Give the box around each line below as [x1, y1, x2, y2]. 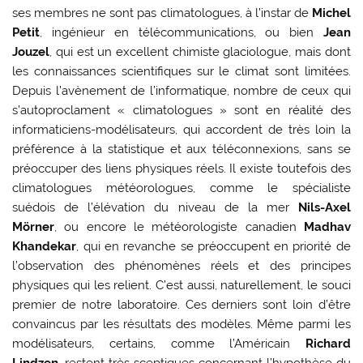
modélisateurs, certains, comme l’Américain [12, 335, 305, 351]
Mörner [12, 219, 55, 234]
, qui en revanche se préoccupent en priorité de [76, 238, 351, 254]
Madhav [303, 219, 351, 234]
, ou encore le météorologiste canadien [54, 219, 304, 234]
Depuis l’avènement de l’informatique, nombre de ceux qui [12, 83, 351, 98]
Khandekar [12, 238, 77, 254]
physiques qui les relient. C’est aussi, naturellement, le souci [12, 277, 351, 293]
